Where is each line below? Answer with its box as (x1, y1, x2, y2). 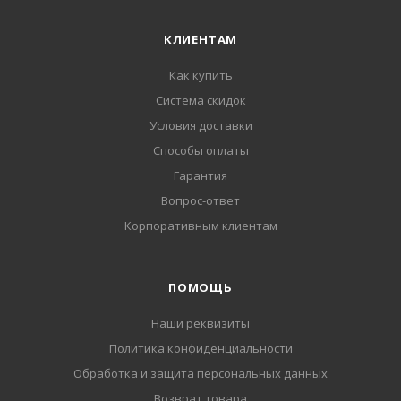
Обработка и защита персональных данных (73, 365, 328, 382)
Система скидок (155, 92, 246, 109)
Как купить (168, 67, 233, 84)
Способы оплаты (152, 142, 249, 159)
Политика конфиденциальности (108, 340, 293, 357)
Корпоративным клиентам (124, 218, 277, 235)
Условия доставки (149, 117, 252, 134)
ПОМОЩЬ (168, 279, 233, 296)
